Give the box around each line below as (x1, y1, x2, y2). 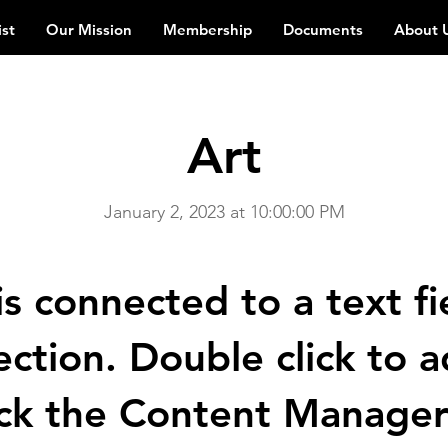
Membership (163, 20, 252, 39)
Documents (283, 20, 363, 39)
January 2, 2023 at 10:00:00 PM (103, 201, 345, 223)
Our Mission (46, 20, 132, 39)
